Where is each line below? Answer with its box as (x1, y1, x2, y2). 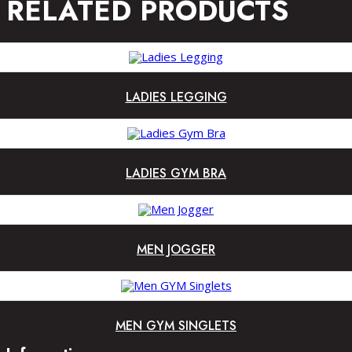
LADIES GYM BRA (126, 164, 226, 182)
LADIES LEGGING (125, 88, 227, 106)
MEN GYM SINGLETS (115, 317, 236, 335)
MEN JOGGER (137, 240, 215, 258)
